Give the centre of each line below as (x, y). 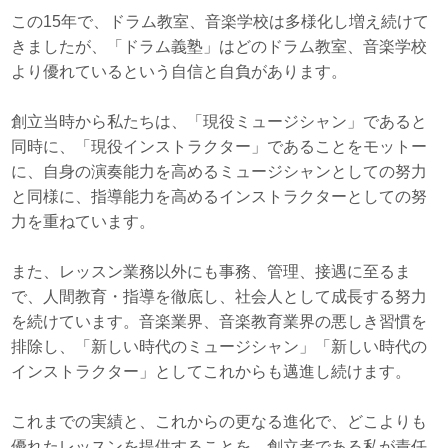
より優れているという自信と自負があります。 (179, 72)
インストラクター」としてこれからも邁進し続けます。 (211, 372)
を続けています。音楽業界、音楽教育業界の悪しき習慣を (219, 322)
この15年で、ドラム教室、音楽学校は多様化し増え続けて (220, 22)
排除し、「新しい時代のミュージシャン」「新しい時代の (219, 347)
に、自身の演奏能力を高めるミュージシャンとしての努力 (219, 172)
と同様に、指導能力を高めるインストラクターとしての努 (219, 197)
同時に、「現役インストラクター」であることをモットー (219, 147)
